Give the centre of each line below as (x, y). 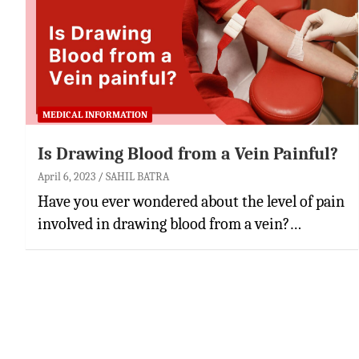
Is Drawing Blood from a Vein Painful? (188, 153)
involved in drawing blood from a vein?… (169, 224)
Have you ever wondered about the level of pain (191, 201)
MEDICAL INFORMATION (95, 114)
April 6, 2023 (67, 176)
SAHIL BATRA (137, 176)
